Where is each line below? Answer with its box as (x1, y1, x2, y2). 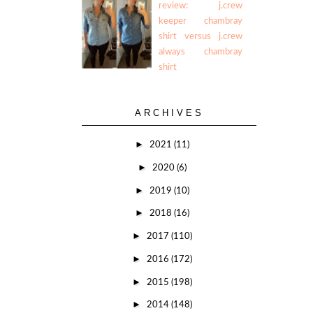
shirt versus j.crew (159, 31, 242, 41)
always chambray (159, 47, 242, 57)
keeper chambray (159, 16, 242, 26)
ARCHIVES (134, 107, 204, 118)
